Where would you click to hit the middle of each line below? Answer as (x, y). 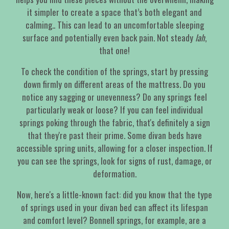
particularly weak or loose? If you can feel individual (114, 110)
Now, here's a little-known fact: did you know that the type (114, 195)
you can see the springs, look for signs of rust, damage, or (114, 161)
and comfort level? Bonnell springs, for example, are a (114, 220)
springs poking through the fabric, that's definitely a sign (114, 123)
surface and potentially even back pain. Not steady (109, 38)
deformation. (114, 174)
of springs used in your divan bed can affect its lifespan (114, 208)
